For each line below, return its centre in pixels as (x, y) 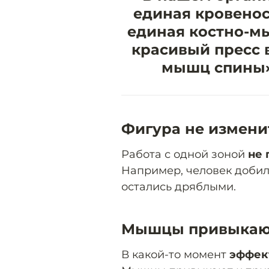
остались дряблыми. (179, 187)
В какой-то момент (175, 254)
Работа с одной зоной (185, 155)
